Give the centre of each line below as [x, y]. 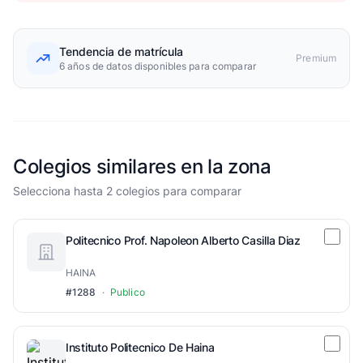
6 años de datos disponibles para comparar [158, 66]
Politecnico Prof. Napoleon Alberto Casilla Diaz [183, 240]
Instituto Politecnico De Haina [140, 347]
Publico [127, 292]
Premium [316, 58]
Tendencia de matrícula [121, 51]
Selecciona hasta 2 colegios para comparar [127, 191]
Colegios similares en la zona [142, 167]
